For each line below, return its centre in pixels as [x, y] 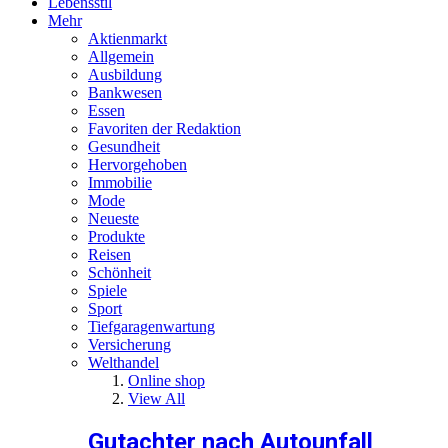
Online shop [166, 380]
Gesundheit [124, 146]
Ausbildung [125, 74]
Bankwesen [125, 92]
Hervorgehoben [137, 164]
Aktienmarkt [127, 38]
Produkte [116, 236]
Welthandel [123, 362]
